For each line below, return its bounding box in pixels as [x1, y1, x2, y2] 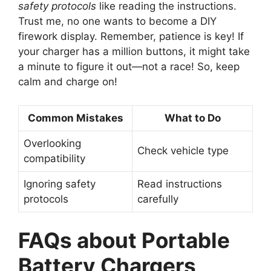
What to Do [164, 111, 221, 124]
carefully [137, 192, 178, 205]
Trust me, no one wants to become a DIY [18, 15, 217, 28]
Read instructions [137, 177, 222, 190]
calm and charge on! [18, 76, 117, 88]
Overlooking [24, 137, 81, 149]
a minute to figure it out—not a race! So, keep [18, 60, 240, 73]
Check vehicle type [137, 144, 229, 157]
